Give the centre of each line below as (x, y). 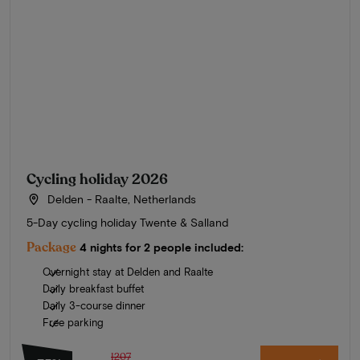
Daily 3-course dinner (94, 305)
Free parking (73, 322)
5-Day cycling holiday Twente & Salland (127, 222)
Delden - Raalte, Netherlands (120, 198)
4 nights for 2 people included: (162, 247)
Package (51, 247)
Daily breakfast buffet (93, 288)
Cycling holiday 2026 (97, 179)
